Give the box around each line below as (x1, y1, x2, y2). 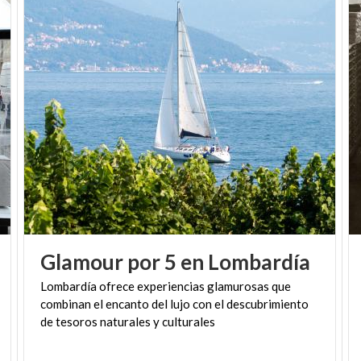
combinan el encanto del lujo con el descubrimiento (39, 296, 309, 311)
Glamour (39, 248, 123, 275)
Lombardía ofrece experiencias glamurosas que (39, 278, 291, 293)
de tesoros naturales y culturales (39, 313, 215, 329)
